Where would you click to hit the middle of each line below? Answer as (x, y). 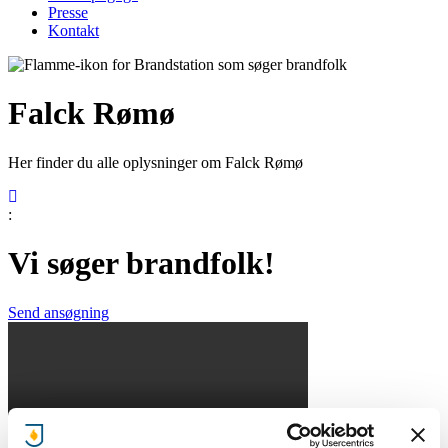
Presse (68, 12)
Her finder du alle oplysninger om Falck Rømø (155, 162)
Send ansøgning (58, 312)
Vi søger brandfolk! (141, 263)
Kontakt (73, 30)
